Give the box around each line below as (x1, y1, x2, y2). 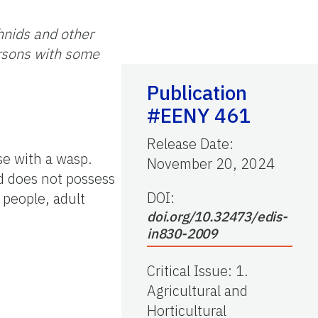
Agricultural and (147, 280, 248, 300)
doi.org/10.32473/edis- (147, 207, 287, 225)
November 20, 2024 (147, 153, 275, 173)
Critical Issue (147, 261, 228, 280)
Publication (147, 79, 247, 106)
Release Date (147, 133, 229, 153)
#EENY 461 (147, 102, 251, 128)
